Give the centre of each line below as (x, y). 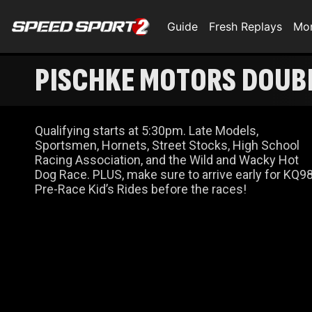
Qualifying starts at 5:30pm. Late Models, (112, 131)
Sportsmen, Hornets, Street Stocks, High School (167, 145)
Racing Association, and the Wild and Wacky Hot (167, 160)
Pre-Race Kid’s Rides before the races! (141, 189)
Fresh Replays (245, 26)
